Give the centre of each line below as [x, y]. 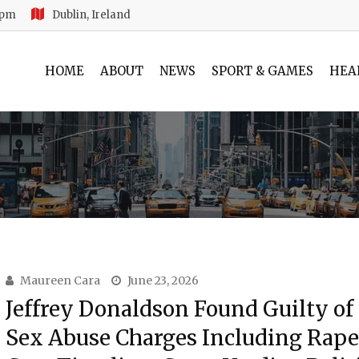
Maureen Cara [60, 280]
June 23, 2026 [163, 280]
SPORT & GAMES [262, 71]
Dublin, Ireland [91, 15]
